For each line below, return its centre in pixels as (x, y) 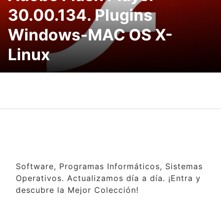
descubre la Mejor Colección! (77, 190)
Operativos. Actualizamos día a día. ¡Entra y (108, 178)
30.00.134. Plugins (80, 15)
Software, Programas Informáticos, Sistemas (109, 166)
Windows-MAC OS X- (90, 35)
